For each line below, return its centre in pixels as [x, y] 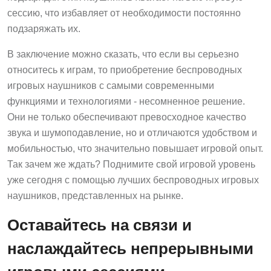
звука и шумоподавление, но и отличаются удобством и [132, 132]
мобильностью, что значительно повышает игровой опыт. [135, 148]
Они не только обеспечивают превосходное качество [127, 117]
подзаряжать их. [44, 28]
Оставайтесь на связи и [100, 225]
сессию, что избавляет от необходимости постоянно [124, 13]
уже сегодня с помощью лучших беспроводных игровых [133, 180]
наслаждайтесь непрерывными [130, 248]
